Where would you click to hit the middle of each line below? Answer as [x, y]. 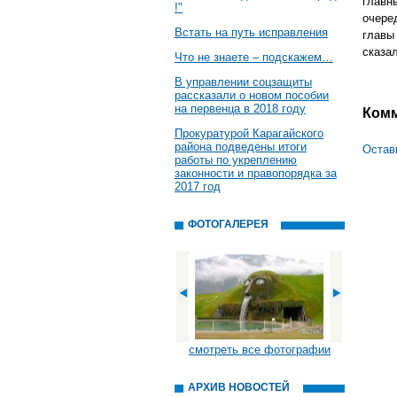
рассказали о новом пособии [252, 95]
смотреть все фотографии [260, 350]
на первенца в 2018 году [240, 109]
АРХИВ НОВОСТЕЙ [239, 387]
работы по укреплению [236, 160]
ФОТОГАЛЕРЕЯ [228, 224]
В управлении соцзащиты [243, 82]
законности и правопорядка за [256, 173]
